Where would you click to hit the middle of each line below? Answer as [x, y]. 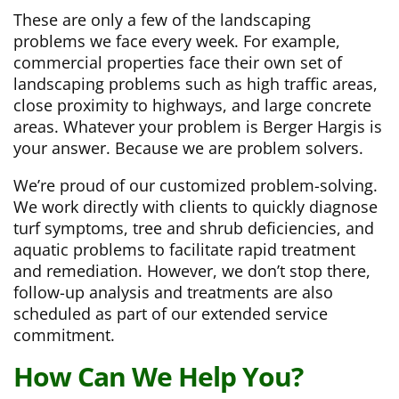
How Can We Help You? [158, 377]
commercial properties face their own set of [178, 63]
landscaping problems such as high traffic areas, [195, 84]
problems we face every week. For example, [177, 41]
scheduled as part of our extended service [171, 314]
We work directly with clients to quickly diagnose [195, 207]
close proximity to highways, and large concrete [192, 106]
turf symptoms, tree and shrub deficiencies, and [194, 228]
